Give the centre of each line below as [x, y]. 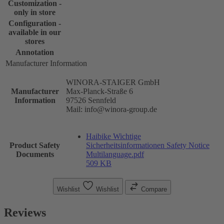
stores [35, 41]
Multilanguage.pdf [115, 154]
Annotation [35, 52]
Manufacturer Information [46, 63]
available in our [35, 32]
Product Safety [35, 145]
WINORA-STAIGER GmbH [113, 82]
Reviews [25, 212]
